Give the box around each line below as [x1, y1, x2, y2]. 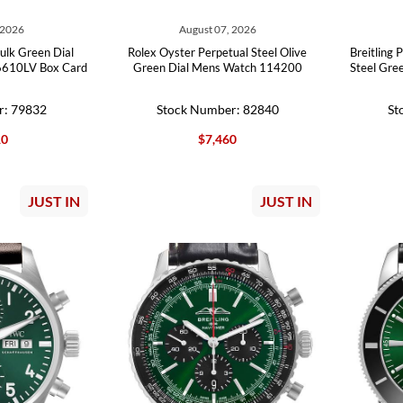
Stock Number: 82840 [156, 102, 279, 117]
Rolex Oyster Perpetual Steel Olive [128, 45, 308, 59]
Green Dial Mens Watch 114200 [132, 60, 302, 75]
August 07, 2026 [178, 22, 256, 36]
